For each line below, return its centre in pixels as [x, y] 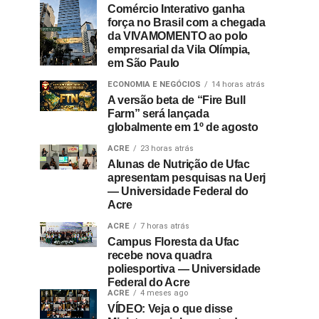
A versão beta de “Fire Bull [177, 100]
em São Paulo [144, 63]
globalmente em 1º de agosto [183, 127]
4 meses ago [164, 293]
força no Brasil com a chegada [187, 22]
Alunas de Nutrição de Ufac [179, 164]
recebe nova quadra [160, 255]
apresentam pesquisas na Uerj [187, 178]
